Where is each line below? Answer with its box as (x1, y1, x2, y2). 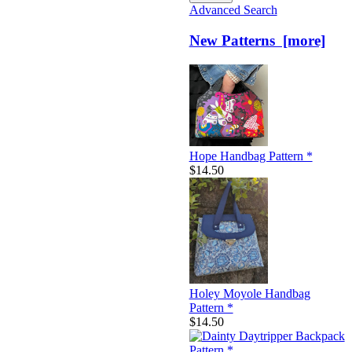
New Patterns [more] (189, 31, 325, 49)
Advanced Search (189, 3, 277, 17)
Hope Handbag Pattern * (189, 149, 313, 163)
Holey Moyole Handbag (189, 286, 310, 300)
